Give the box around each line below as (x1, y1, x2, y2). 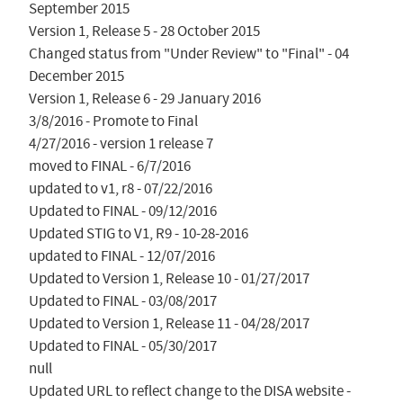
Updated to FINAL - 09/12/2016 (28, 201, 217, 220)
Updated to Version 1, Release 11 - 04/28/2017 (28, 313, 309, 333)
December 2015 (28, 66, 124, 85)
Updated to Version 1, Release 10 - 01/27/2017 (28, 268, 309, 288)
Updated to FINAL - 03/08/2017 (28, 291, 217, 310)
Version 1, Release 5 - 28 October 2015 (28, 21, 260, 40)
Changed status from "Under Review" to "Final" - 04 (28, 43, 349, 63)
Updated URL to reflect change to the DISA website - (28, 381, 351, 400)
